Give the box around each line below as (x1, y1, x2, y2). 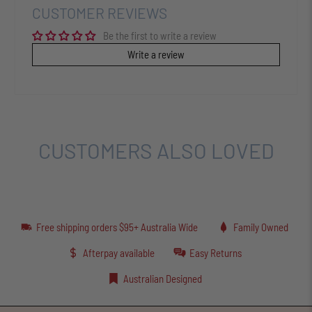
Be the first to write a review (103, 29, 217, 42)
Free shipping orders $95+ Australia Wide (36, 221, 198, 234)
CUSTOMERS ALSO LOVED (38, 137, 274, 163)
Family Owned (233, 221, 288, 234)
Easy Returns (189, 247, 242, 260)
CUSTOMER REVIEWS (32, 3, 168, 22)
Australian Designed (123, 272, 202, 286)
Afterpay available (82, 247, 155, 260)
